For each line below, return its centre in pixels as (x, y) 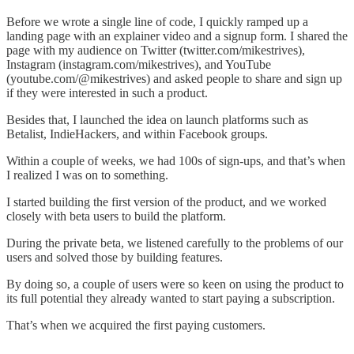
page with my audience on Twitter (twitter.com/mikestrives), (156, 50)
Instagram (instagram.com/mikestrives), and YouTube (139, 64)
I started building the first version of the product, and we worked (166, 201)
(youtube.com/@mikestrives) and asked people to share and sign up (174, 78)
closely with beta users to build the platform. (116, 216)
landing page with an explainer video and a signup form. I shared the (177, 36)
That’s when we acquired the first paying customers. (136, 325)
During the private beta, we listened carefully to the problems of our (175, 243)
